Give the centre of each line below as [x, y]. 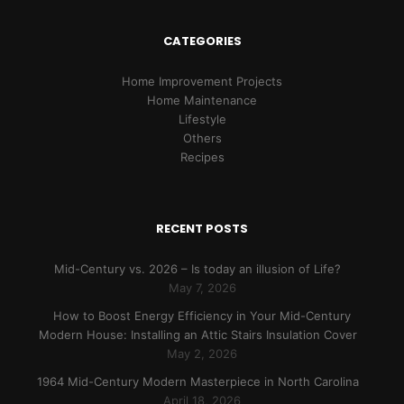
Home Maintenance [202, 101]
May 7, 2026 [202, 288]
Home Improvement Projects [202, 82]
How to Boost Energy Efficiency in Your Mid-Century [202, 316]
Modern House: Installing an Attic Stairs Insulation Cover [197, 335]
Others [202, 138]
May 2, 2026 [202, 354]
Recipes [202, 157]
